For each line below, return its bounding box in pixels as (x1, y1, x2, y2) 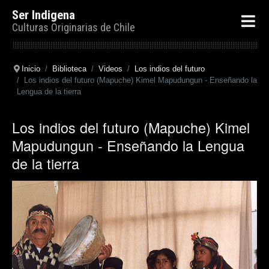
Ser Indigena (12, 7, 75, 22)
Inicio (21, 64, 40, 73)
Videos (98, 64, 122, 73)
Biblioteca (52, 64, 86, 73)
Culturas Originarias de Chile (12, 20, 135, 34)
